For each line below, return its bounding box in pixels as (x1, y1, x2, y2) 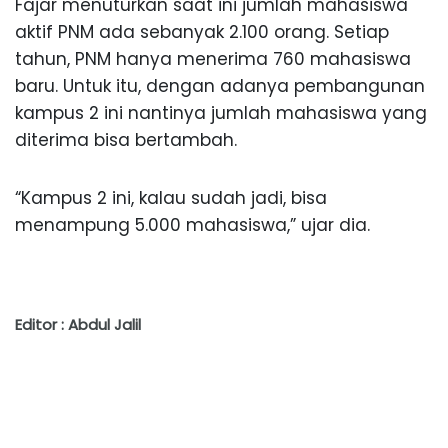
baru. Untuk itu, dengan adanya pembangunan (15, 74, 425, 99)
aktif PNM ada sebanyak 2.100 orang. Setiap (15, 20, 389, 45)
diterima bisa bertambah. (15, 128, 237, 153)
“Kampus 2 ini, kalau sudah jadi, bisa (15, 186, 327, 211)
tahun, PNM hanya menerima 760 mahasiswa (15, 47, 411, 72)
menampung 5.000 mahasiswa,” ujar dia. (15, 213, 370, 238)
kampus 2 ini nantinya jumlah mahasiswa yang (15, 101, 427, 126)
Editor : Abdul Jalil (15, 314, 141, 336)
